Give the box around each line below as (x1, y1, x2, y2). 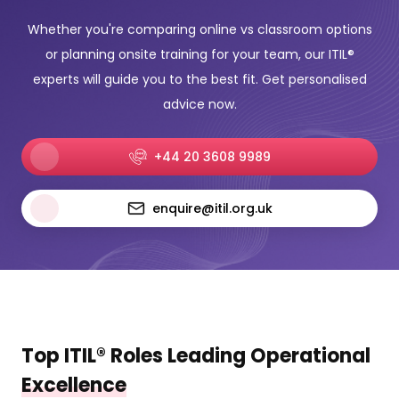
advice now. (162, 95, 237, 114)
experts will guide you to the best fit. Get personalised (32, 70, 367, 89)
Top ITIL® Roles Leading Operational (21, 342, 370, 370)
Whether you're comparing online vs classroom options (27, 20, 372, 39)
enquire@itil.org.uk (151, 199, 273, 218)
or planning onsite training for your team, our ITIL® (45, 45, 354, 64)
